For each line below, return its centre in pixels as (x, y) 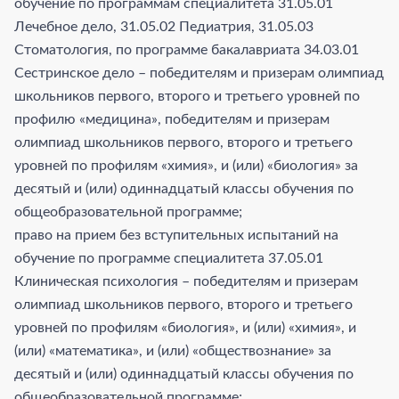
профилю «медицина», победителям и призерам (172, 119)
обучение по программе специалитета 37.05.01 (169, 258)
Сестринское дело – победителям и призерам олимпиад (199, 73)
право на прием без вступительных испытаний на (176, 235)
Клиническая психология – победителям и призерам (186, 281)
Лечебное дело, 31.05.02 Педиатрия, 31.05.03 (164, 26)
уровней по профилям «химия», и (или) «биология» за (186, 165)
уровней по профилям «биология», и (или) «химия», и (185, 327)
